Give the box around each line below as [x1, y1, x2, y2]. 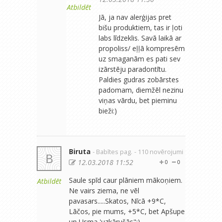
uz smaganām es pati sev [99, 54, 180, 63]
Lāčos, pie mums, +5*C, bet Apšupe [69, 206, 185, 216]
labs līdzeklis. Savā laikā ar [99, 33, 181, 43]
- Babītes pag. [93, 147, 132, 156]
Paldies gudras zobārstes [99, 74, 179, 84]
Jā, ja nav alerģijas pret [99, 12, 171, 22]
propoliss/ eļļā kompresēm [99, 43, 185, 53]
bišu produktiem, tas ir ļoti [99, 22, 182, 32]
